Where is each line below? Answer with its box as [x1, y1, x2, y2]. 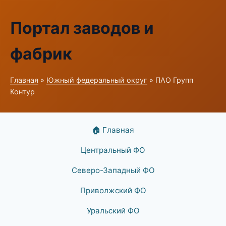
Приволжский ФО [80, 186, 146, 195]
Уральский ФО [86, 206, 140, 215]
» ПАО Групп [147, 76, 193, 84]
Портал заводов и [10, 18, 154, 38]
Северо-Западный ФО [71, 165, 155, 175]
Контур [10, 87, 35, 96]
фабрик [10, 44, 72, 64]
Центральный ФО [81, 145, 145, 155]
